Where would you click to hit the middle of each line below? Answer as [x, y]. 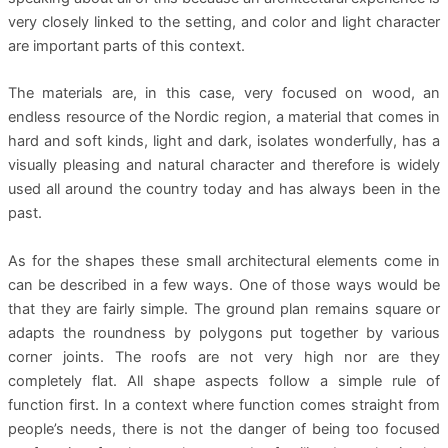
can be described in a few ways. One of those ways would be [224, 284]
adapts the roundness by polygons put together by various [224, 332]
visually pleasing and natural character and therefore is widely [224, 165]
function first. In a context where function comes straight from [224, 404]
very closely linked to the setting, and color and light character [224, 22]
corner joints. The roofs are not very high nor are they [224, 356]
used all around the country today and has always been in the [224, 189]
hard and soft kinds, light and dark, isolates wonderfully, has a [224, 141]
